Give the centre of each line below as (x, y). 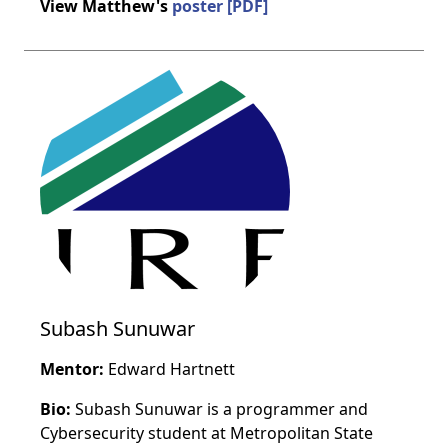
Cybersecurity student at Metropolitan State (206, 433)
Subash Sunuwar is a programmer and (219, 409)
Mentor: (72, 369)
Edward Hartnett (169, 369)
